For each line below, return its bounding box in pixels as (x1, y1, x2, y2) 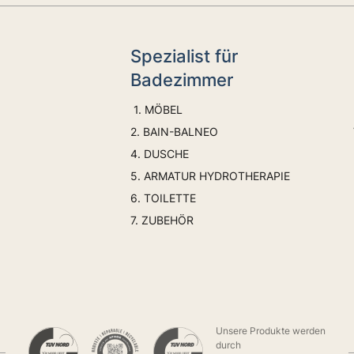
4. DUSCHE (130, 146, 193, 160)
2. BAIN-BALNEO (130, 124, 219, 138)
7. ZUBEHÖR (130, 213, 194, 227)
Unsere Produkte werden (215, 324, 326, 337)
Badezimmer (130, 69, 234, 90)
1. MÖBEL (130, 102, 183, 116)
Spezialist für (130, 45, 239, 66)
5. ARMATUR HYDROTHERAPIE (130, 168, 291, 183)
